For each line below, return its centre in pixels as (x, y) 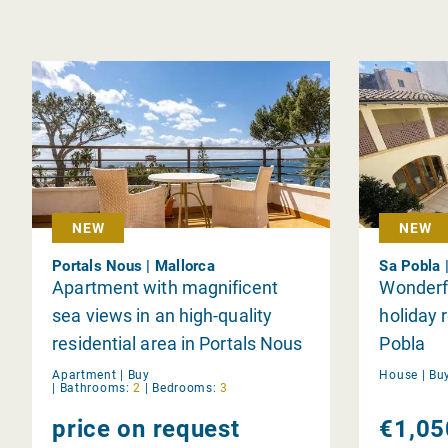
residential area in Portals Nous (177, 343)
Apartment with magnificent (165, 287)
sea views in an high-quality (162, 315)
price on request (146, 428)
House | (402, 374)
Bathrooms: (94, 387)
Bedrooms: (184, 387)
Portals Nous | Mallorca (133, 265)
